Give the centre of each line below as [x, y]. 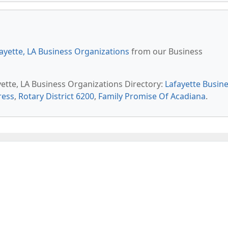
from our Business [166, 51]
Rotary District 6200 [56, 96]
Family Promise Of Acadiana [152, 96]
